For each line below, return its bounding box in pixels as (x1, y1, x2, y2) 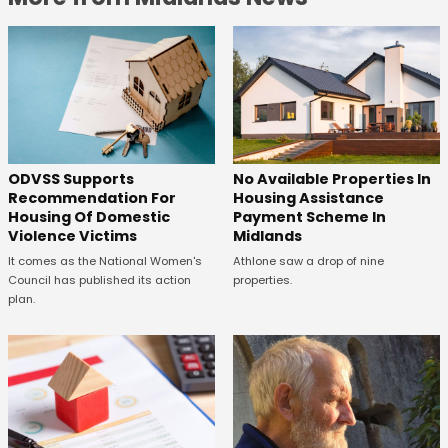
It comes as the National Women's (8, 253, 202, 270)
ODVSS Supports (8, 169, 134, 190)
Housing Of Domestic (8, 207, 170, 228)
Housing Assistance (232, 188, 384, 209)
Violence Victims (8, 226, 137, 247)
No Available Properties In (232, 169, 431, 190)
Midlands (232, 226, 302, 247)
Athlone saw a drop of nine (232, 253, 384, 270)
